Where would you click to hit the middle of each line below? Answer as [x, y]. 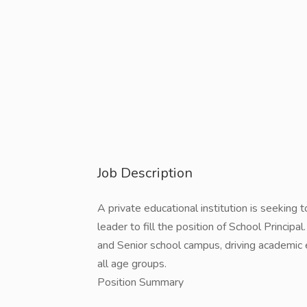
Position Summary [140, 282]
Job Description [145, 173]
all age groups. [132, 264]
